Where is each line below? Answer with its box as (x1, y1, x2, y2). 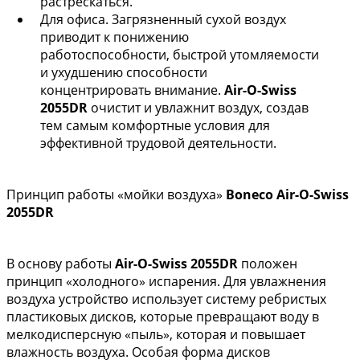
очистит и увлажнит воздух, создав (91, 99, 309, 117)
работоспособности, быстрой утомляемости (40, 46, 319, 63)
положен (241, 255, 297, 272)
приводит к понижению (40, 28, 189, 46)
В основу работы (6, 255, 115, 272)
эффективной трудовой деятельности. (40, 134, 276, 152)
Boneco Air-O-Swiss (226, 186, 349, 203)
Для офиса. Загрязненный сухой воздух (40, 10, 286, 28)
